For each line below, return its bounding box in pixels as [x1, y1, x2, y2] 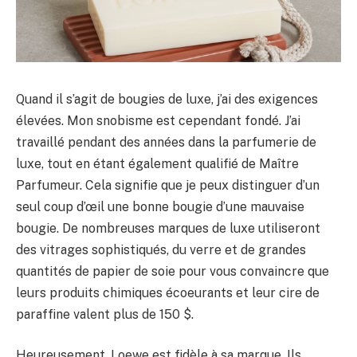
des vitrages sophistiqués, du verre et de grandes [16, 241, 306, 257]
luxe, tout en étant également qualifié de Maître [16, 155, 299, 171]
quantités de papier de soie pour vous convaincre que [16, 263, 329, 279]
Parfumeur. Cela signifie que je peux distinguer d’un [16, 177, 320, 193]
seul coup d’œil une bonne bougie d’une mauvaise [16, 198, 304, 214]
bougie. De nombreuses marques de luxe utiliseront [16, 220, 320, 236]
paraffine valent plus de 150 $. [16, 306, 194, 322]
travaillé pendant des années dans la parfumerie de [16, 134, 316, 150]
